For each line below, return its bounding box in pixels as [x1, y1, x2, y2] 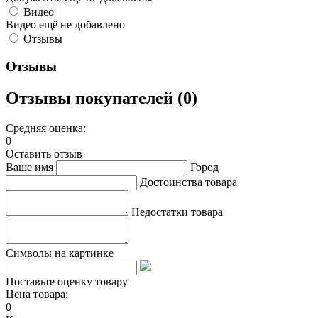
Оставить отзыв [6, 147, 82, 160]
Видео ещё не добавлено [6, 18, 125, 31]
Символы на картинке [6, 246, 114, 259]
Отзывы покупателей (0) [6, 89, 197, 107]
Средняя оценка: [6, 121, 86, 134]
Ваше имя [6, 160, 53, 173]
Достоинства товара [140, 175, 237, 188]
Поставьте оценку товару [6, 275, 128, 287]
